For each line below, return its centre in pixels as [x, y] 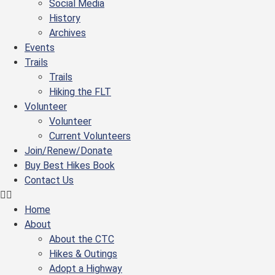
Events [40, 48]
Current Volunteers [90, 136]
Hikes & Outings [83, 254]
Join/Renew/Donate [68, 151]
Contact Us [49, 180]
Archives [68, 33]
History [65, 18]
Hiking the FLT [80, 92]
